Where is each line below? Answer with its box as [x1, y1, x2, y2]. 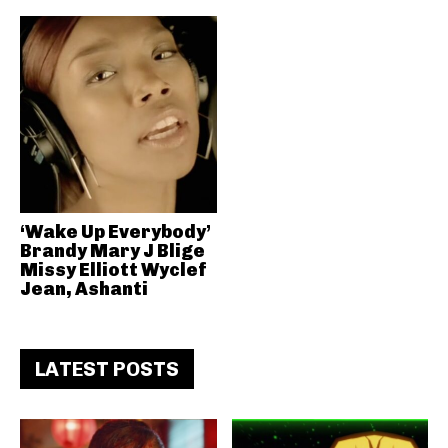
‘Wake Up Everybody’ [20, 220, 211, 243]
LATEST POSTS [35, 356, 179, 381]
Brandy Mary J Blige [20, 239, 205, 262]
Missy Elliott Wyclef [20, 258, 207, 281]
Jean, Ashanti [20, 277, 148, 300]
